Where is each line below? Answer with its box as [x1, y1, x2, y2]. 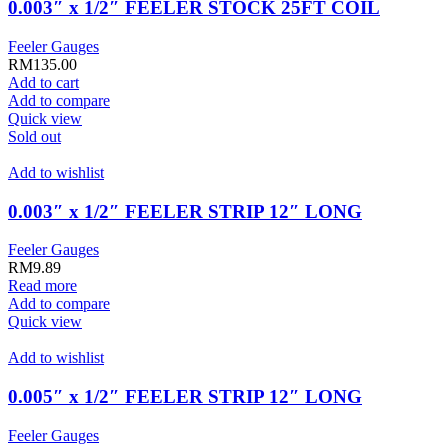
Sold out [8, 128, 61, 146]
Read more [8, 277, 77, 295]
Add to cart [8, 74, 79, 92]
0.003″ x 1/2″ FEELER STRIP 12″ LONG [8, 200, 362, 222]
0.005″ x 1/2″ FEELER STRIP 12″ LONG [8, 386, 362, 408]
